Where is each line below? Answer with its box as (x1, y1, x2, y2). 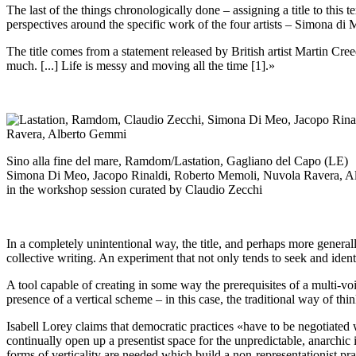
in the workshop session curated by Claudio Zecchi (6, 183, 262, 197)
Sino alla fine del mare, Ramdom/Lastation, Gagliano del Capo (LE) (6, 154, 348, 168)
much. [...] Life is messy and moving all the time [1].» (6, 59, 275, 73)
